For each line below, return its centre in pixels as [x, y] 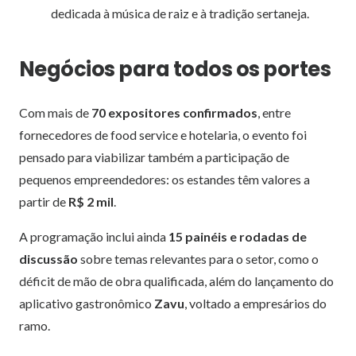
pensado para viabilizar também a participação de [154, 157]
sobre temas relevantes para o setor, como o [198, 258]
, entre [274, 112]
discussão [48, 258]
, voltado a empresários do [255, 303]
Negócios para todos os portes [175, 69]
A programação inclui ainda [94, 236]
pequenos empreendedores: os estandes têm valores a [164, 179]
